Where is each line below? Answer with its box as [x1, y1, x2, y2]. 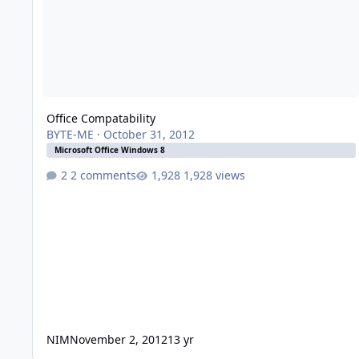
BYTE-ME [46, 127, 94, 143]
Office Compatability [46, 111, 155, 127]
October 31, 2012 [103, 127, 195, 143]
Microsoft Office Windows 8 [54, 144, 165, 156]
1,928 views [183, 167, 245, 183]
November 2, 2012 [69, 331, 167, 347]
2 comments [70, 167, 136, 183]
